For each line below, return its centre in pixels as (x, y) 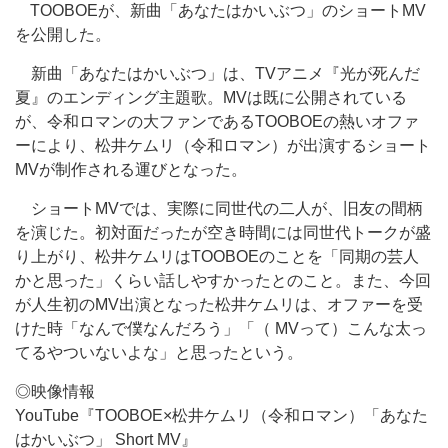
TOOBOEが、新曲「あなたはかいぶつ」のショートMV (220, 10)
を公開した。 (63, 34)
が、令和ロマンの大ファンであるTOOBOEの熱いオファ (217, 121)
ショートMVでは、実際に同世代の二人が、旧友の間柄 (219, 208)
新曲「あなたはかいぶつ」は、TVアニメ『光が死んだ (217, 73)
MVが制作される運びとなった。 (131, 169)
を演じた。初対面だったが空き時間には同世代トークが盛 (223, 232)
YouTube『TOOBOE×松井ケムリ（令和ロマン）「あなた (221, 415)
